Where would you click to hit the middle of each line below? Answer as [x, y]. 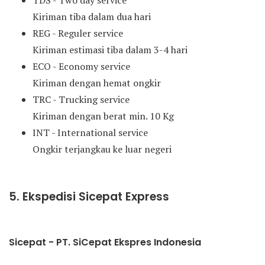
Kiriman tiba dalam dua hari [92, 17]
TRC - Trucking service [81, 100]
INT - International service [90, 133]
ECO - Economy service [81, 67]
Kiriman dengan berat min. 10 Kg [103, 116]
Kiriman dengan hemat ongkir [97, 83]
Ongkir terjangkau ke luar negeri [102, 149]
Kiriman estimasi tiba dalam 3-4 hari [110, 50]
